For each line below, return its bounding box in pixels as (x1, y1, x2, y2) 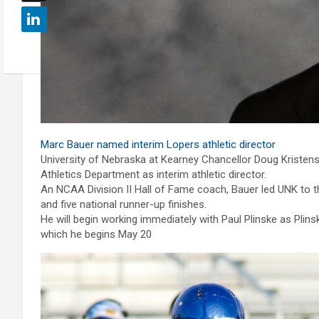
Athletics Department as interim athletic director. (41, 167, 266, 181)
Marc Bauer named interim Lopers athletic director (41, 137, 276, 151)
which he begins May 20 (41, 227, 152, 241)
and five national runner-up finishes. (41, 197, 206, 211)
